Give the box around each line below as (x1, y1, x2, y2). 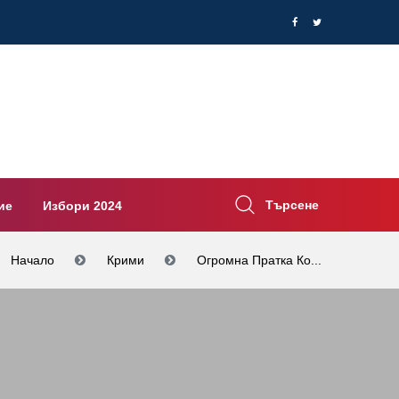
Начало (11, 253, 54, 267)
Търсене (265, 198, 319, 212)
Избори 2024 (43, 198, 122, 213)
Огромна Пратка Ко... (197, 253, 322, 267)
